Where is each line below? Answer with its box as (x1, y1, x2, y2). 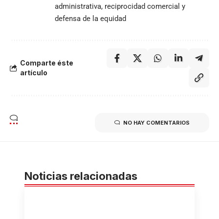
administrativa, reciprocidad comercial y (55, 1, 185, 11)
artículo (20, 68, 47, 77)
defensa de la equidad (55, 14, 126, 23)
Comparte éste (20, 58, 73, 67)
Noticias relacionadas (24, 169, 137, 182)
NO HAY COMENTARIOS (123, 119, 190, 126)
